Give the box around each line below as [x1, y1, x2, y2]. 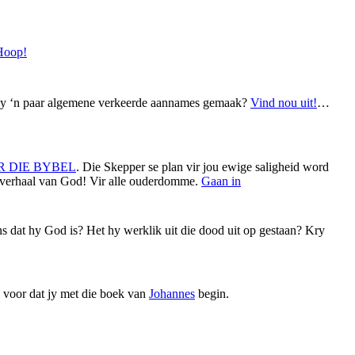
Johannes [149, 287, 195, 300]
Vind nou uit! [250, 96, 317, 109]
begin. [195, 287, 229, 300]
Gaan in [201, 174, 241, 188]
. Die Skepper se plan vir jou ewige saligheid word [76, 160, 329, 174]
